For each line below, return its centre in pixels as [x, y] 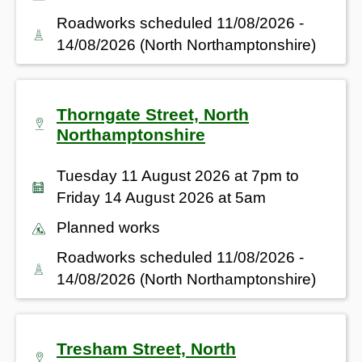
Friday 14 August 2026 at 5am [161, 197]
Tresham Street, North [146, 348]
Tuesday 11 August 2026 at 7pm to [178, 175]
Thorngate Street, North [153, 114]
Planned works [108, 227]
